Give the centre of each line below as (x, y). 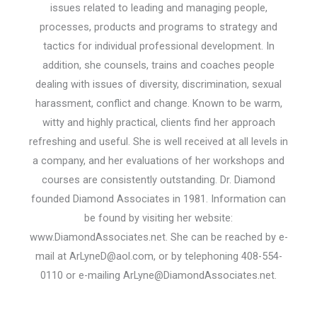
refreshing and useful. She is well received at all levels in (158, 142)
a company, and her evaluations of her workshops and (158, 161)
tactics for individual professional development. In (158, 46)
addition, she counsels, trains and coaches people (158, 65)
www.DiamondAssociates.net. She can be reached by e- (158, 237)
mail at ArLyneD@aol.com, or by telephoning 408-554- (158, 257)
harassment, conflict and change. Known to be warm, (158, 104)
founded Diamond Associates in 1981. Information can (158, 199)
